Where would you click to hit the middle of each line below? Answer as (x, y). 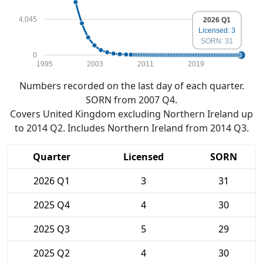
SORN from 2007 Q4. (131, 100)
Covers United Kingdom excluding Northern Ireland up (131, 114)
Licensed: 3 (217, 30)
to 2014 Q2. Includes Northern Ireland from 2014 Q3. (131, 128)
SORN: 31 (217, 41)
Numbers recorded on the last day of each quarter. (131, 86)
